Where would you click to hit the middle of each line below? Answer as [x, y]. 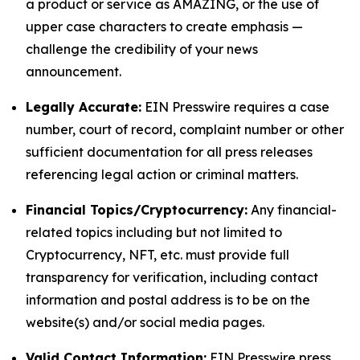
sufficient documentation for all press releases [169, 152]
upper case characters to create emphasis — [164, 27]
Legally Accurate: [84, 107]
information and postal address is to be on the [168, 300]
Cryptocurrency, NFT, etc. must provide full [157, 255]
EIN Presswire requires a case [235, 107]
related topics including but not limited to [154, 232]
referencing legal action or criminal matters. [162, 174]
